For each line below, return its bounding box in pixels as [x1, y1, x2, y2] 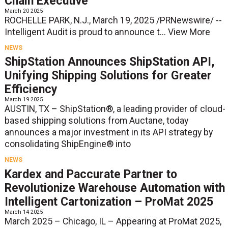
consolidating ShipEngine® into [4, 139, 131, 150]
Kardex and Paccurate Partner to [4, 167, 177, 181]
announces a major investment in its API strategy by [4, 127, 213, 138]
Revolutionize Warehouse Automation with [4, 181, 225, 195]
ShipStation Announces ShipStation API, [4, 55, 215, 69]
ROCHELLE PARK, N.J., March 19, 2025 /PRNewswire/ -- [4, 15, 222, 25]
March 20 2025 [4, 7, 43, 14]
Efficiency [4, 82, 58, 97]
